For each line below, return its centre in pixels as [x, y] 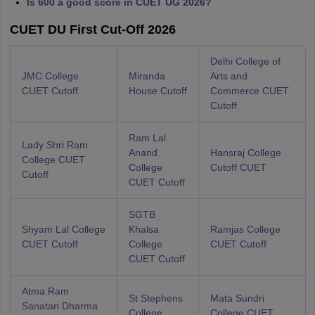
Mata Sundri [237, 298]
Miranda [147, 76]
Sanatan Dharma [59, 306]
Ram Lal [147, 138]
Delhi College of [245, 61]
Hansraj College [245, 153]
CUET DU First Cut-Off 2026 [92, 30]
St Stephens [155, 298]
